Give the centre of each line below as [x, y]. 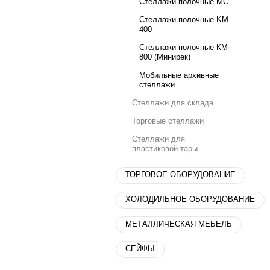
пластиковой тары [165, 149]
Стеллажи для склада [173, 103]
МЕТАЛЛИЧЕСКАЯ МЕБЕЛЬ [179, 224]
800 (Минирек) [165, 57]
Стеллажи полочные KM [184, 20]
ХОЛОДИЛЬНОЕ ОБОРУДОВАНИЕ [190, 199]
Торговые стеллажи [168, 121]
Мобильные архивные [179, 75]
